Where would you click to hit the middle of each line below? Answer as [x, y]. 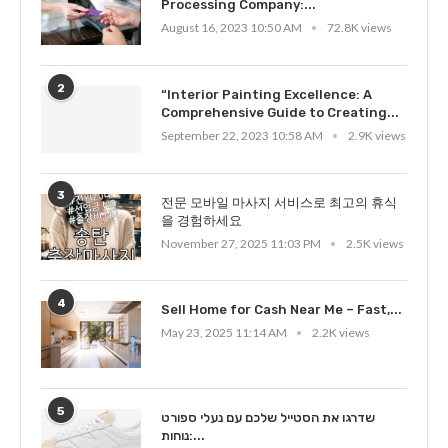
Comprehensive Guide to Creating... [280, 113]
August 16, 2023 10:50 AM [231, 28]
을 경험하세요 [201, 220]
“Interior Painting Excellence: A [266, 95]
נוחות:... [197, 436]
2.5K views [375, 243]
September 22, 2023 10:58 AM [242, 136]
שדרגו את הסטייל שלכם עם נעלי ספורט [268, 418]
